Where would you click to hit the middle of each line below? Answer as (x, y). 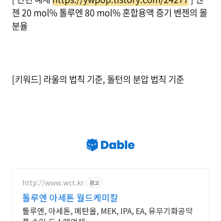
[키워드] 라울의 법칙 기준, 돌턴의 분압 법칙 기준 (98, 79)
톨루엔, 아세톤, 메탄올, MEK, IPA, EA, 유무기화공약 (108, 211)
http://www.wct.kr (53, 182)
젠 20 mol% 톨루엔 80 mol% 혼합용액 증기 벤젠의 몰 (110, 13)
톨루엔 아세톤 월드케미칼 (70, 197)
